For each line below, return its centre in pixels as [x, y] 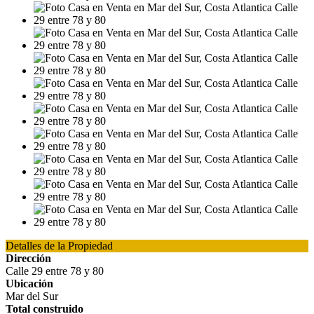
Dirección [28, 258]
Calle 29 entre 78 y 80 [55, 271]
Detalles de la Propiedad [59, 246]
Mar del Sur [32, 296]
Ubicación [29, 284]
